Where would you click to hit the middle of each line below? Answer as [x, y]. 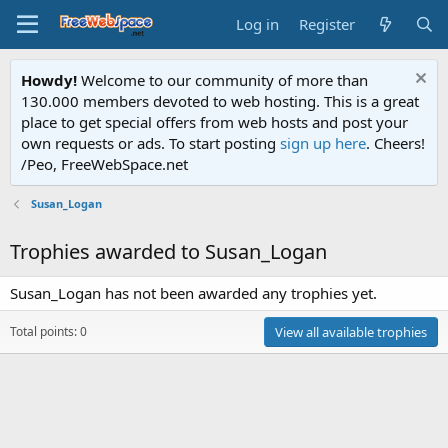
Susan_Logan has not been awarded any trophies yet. [193, 293]
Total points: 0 [48, 331]
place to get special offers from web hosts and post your [214, 122]
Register [327, 24]
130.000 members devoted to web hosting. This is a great [220, 101]
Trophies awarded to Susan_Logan [168, 251]
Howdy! [49, 80]
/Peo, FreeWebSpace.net [104, 164]
